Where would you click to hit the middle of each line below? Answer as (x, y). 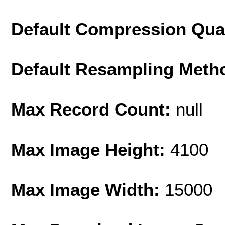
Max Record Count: (93, 109)
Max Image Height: (91, 149)
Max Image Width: (88, 189)
